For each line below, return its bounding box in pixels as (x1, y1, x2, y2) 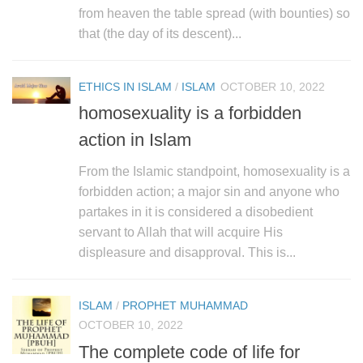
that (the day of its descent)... (79, 27, 241, 41)
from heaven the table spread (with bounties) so (79, 6, 350, 21)
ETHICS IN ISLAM (79, 80, 172, 94)
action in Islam (79, 130, 191, 151)
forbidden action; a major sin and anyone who (79, 185, 340, 199)
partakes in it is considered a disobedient (79, 205, 313, 220)
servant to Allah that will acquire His (79, 225, 283, 240)
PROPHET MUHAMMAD (122, 299, 248, 313)
